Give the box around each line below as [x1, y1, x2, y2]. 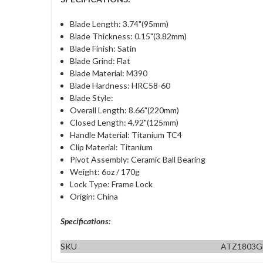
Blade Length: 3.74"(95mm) [70, 18, 169, 29]
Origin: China [70, 191, 119, 201]
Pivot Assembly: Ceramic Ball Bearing [70, 154, 206, 164]
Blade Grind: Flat [70, 55, 131, 66]
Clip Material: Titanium [70, 141, 153, 152]
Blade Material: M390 [70, 68, 148, 78]
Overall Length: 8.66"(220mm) [70, 104, 180, 115]
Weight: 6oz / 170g [70, 166, 140, 177]
